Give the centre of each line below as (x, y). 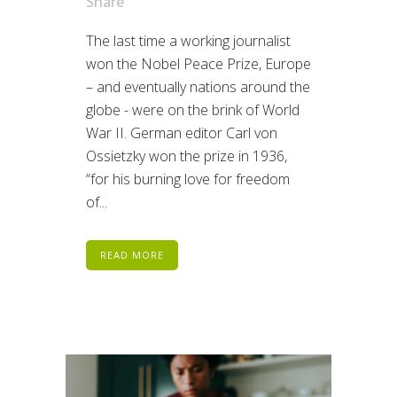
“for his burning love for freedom (188, 179)
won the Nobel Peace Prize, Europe (198, 64)
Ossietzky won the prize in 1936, (187, 156)
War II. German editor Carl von (182, 133)
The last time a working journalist (188, 41)
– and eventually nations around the (198, 87)
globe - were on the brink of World (193, 110)
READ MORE (132, 255)
